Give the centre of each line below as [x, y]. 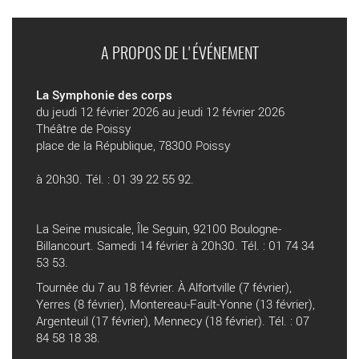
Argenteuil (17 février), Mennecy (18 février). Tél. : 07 [173, 321]
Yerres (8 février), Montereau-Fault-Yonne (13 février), [175, 304]
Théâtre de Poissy [83, 129]
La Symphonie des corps [104, 95]
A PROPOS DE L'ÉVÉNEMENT [179, 55]
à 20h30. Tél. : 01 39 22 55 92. [115, 179]
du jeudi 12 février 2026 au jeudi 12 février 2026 [160, 112]
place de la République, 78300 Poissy [133, 145]
